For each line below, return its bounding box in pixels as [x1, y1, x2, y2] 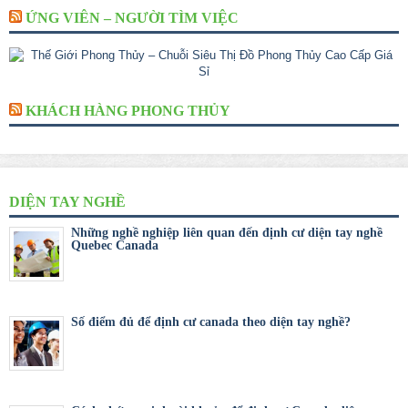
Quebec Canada [71, 239, 158, 253]
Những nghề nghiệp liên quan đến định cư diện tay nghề [71, 226, 382, 240]
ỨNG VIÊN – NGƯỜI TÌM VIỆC [25, 10, 239, 26]
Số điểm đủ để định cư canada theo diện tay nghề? [71, 315, 351, 330]
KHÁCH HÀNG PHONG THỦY [25, 103, 230, 119]
